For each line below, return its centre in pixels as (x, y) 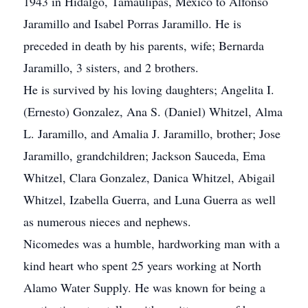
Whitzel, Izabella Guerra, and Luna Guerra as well (150, 199)
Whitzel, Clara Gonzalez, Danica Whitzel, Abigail (149, 177)
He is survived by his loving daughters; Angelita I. (149, 89)
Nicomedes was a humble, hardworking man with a (152, 243)
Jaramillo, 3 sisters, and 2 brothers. (111, 67)
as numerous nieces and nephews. (107, 221)
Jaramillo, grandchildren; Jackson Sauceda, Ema (144, 155)
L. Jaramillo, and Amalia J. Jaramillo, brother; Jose (152, 133)
